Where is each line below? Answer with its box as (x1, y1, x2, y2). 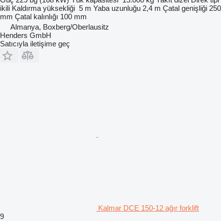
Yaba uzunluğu (93, 4, 141, 12)
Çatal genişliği (163, 4, 207, 12)
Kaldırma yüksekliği (12, 4, 75, 12)
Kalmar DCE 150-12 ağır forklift (98, 204, 199, 212)
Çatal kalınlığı (15, 12, 58, 21)
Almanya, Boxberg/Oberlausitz (10, 23, 109, 31)
